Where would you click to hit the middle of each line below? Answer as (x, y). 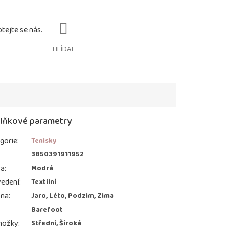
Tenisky (44, 141)
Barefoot (47, 210)
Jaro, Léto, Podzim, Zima (73, 196)
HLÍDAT (63, 49)
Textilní (44, 182)
